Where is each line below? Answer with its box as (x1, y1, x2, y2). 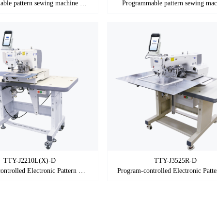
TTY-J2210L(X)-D (3, 156, 56, 164)
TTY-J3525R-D (154, 156, 197, 164)
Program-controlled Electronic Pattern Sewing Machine (78, 167, 85, 174)
